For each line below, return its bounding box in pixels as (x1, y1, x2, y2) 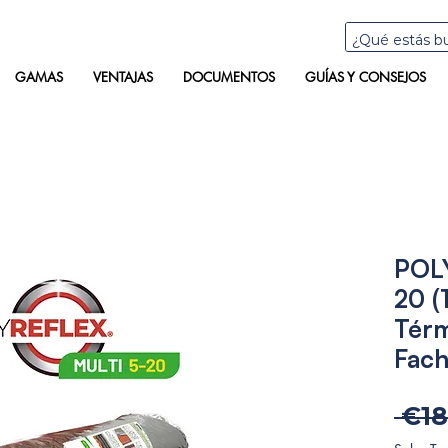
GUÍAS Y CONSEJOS (304, 68, 426, 86)
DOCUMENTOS (182, 68, 275, 86)
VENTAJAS (92, 68, 153, 86)
